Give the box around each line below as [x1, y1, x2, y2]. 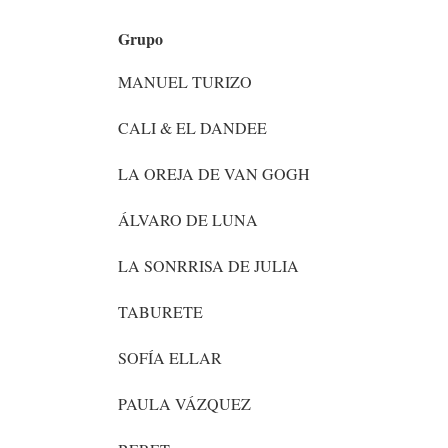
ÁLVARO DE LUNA [118, 209, 258, 231]
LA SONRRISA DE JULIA [118, 255, 299, 277]
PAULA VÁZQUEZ [118, 393, 251, 415]
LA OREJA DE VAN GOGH [118, 163, 310, 185]
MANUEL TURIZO [118, 71, 252, 93]
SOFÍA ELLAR [118, 347, 222, 369]
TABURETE [118, 301, 203, 323]
